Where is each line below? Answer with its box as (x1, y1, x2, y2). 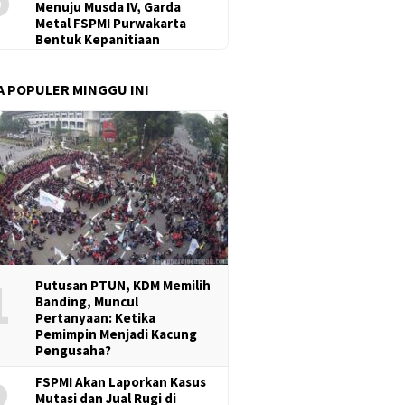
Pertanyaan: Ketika (35, 308, 156, 326)
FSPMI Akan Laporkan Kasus (35, 372, 207, 391)
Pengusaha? (35, 341, 112, 359)
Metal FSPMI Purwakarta (35, 14, 187, 32)
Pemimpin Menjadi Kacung (35, 325, 198, 343)
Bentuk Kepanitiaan (35, 30, 161, 48)
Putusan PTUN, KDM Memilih (35, 276, 212, 294)
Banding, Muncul (35, 292, 139, 310)
